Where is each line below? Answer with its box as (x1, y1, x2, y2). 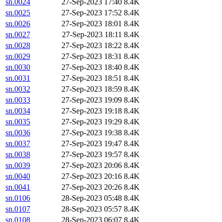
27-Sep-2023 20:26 (61, 183, 122, 192)
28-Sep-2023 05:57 (61, 205, 122, 214)
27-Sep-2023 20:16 (61, 172, 122, 181)
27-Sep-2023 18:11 (62, 30, 122, 39)
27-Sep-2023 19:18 (61, 107, 122, 115)
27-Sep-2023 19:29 (61, 117, 122, 126)
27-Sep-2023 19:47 (61, 139, 122, 148)
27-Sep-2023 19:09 (61, 96, 122, 105)
